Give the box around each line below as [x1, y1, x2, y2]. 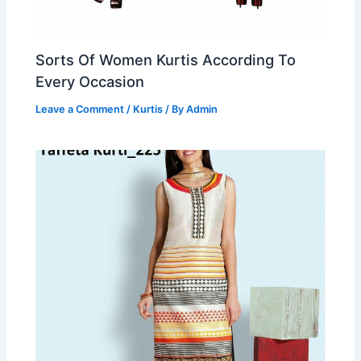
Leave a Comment [35, 103, 125, 116]
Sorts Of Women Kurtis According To [35, 51, 297, 69]
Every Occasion [35, 73, 145, 91]
